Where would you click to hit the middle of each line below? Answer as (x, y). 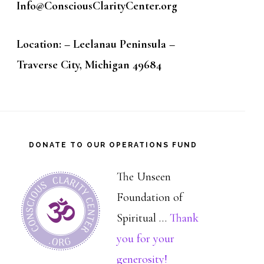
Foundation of (150, 197)
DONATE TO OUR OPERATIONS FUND (113, 145)
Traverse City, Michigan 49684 (89, 65)
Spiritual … (143, 218)
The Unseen (144, 177)
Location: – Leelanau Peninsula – (96, 44)
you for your (146, 239)
